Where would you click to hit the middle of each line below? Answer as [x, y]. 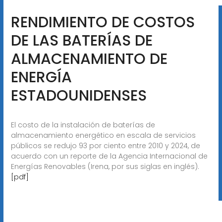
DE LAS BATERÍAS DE [82, 40]
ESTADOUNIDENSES [79, 95]
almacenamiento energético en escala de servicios [103, 135]
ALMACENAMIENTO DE [89, 59]
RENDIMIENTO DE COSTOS [103, 22]
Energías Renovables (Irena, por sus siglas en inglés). [105, 166]
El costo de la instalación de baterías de [83, 125]
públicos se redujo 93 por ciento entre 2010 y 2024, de [105, 145]
